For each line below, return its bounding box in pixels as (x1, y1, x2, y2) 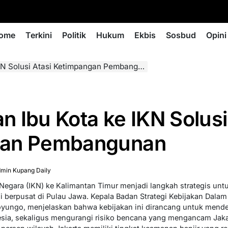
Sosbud (166, 30, 196, 40)
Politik (62, 30, 86, 40)
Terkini (25, 30, 52, 40)
